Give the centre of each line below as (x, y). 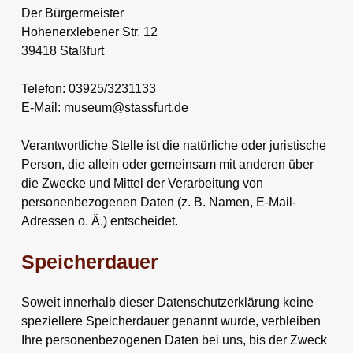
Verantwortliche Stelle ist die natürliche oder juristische (173, 145)
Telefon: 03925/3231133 (88, 88)
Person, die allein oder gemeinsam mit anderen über (167, 164)
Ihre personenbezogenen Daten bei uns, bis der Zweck (174, 340)
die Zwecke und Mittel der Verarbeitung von (142, 183)
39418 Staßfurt (62, 50)
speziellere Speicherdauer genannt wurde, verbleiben (171, 321)
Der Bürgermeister (72, 13)
